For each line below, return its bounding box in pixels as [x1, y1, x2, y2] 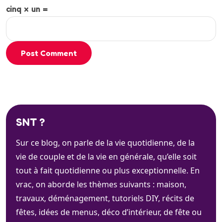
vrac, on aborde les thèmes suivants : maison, [16, 179, 186, 190]
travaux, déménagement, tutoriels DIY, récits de [16, 193, 194, 204]
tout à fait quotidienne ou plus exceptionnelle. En [16, 165, 200, 176]
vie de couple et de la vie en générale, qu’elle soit [16, 151, 197, 163]
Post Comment [21, 48, 77, 58]
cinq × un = [6, 3, 48, 15]
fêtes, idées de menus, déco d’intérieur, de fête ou [16, 207, 202, 218]
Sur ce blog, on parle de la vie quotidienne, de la [16, 137, 195, 149]
